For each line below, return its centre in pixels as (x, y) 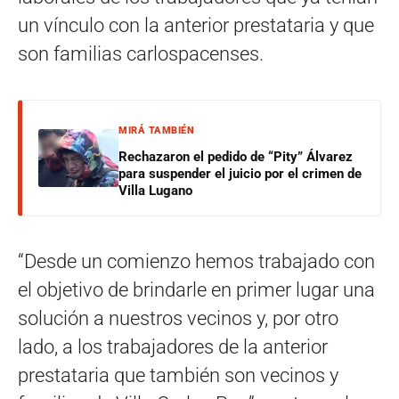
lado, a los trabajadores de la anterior (173, 346)
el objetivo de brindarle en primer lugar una (196, 289)
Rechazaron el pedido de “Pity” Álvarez (236, 156)
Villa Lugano (155, 190)
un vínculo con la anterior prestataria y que (196, 25)
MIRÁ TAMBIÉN (156, 130)
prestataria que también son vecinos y (178, 375)
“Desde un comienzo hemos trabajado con (196, 261)
